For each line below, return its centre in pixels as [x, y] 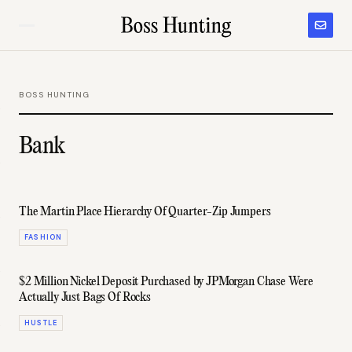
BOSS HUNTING [55, 95]
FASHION [43, 237]
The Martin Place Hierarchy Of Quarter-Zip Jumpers [145, 212]
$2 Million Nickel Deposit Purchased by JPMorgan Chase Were [167, 282]
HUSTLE [41, 323]
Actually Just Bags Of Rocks [85, 297]
